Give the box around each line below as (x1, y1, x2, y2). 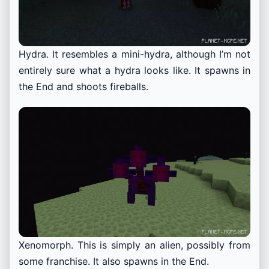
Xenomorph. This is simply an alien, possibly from (19, 239, 250, 252)
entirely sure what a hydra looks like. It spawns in (19, 64, 250, 77)
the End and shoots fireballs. (19, 80, 148, 93)
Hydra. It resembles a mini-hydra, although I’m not (19, 48, 250, 61)
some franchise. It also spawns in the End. (19, 255, 209, 268)
